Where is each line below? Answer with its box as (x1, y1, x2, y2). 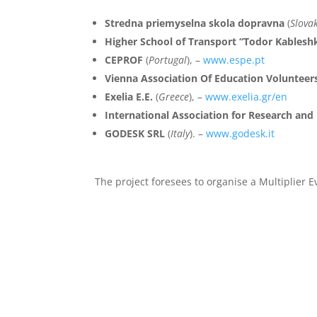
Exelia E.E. (105, 89, 154, 103)
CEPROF (105, 52, 144, 67)
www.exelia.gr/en (205, 89, 288, 103)
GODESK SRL (105, 126, 166, 140)
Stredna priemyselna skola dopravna (105, 16, 285, 30)
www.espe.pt (203, 52, 265, 67)
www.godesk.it (206, 126, 275, 140)
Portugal (149, 52, 188, 67)
